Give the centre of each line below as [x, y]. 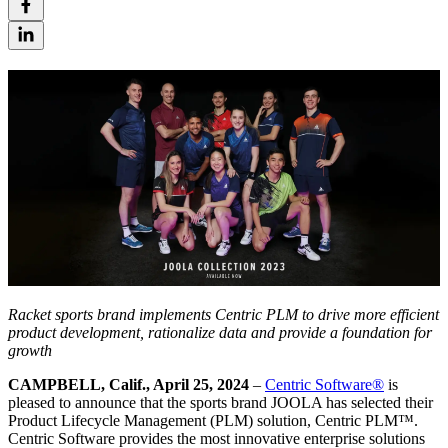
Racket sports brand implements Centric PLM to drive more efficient [223, 314]
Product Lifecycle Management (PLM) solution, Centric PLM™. [213, 420]
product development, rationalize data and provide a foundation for [220, 332]
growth [30, 350]
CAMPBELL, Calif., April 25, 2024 [128, 384]
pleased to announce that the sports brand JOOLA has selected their [220, 402]
